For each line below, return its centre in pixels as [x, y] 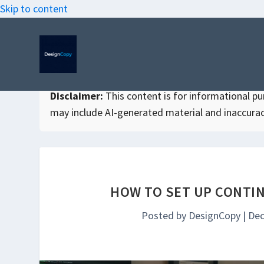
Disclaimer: [77, 96]
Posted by [165, 216]
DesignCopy [215, 216]
